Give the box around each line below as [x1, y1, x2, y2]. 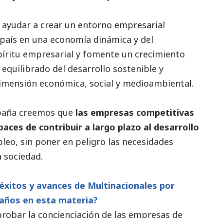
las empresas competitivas [73, 106, 194, 118]
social [90, 77, 113, 89]
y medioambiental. [113, 77, 194, 89]
